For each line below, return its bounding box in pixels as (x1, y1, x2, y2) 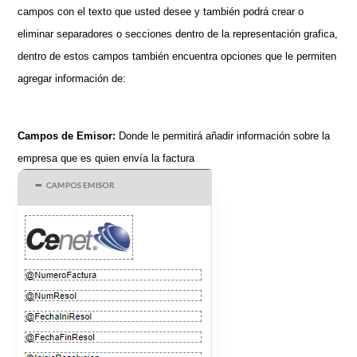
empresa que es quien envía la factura (18, 152, 195, 165)
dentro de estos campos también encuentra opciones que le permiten (18, 50, 337, 63)
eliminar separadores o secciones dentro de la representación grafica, (18, 28, 339, 41)
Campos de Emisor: (18, 130, 120, 143)
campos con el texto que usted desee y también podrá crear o (18, 6, 304, 18)
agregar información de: (18, 73, 127, 85)
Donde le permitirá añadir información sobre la (119, 130, 331, 143)
